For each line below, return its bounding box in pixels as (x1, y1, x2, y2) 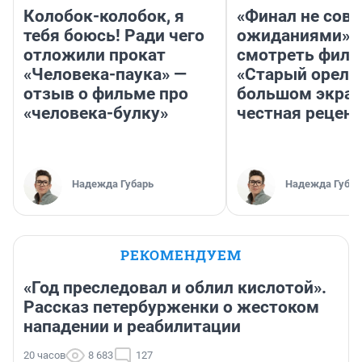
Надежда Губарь (72, 177, 154, 190)
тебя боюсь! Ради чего (23, 25, 204, 45)
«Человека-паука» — (23, 64, 187, 84)
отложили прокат (23, 44, 166, 65)
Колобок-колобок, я (23, 6, 184, 26)
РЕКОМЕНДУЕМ (120, 245, 242, 264)
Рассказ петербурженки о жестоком (23, 297, 319, 317)
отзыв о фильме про (23, 83, 188, 103)
